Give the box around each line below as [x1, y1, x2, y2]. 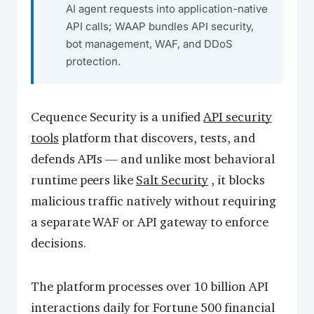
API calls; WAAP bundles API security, [66, 20, 254, 33]
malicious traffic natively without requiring [31, 193, 276, 209]
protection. [66, 55, 121, 68]
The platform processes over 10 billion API [31, 279, 268, 295]
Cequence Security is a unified [31, 109, 204, 125]
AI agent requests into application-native [66, 2, 268, 15]
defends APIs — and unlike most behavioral [31, 151, 275, 167]
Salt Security [135, 172, 209, 188]
